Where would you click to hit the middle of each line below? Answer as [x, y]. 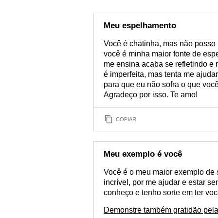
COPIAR [126, 119]
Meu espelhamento [140, 26]
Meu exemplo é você [143, 154]
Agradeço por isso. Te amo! [151, 95]
